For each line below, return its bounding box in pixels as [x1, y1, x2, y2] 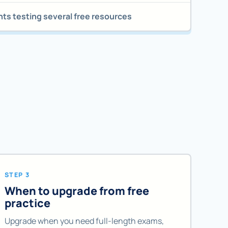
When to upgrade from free [4, 183, 149, 198]
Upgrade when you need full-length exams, [4, 215, 164, 226]
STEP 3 [4, 170, 30, 179]
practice [4, 195, 50, 211]
